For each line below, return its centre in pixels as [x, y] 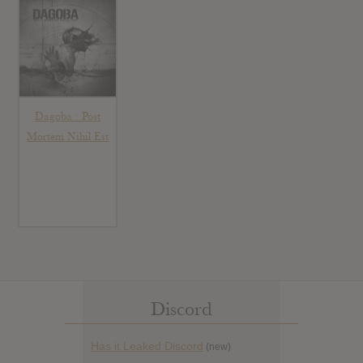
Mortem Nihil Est [68, 137]
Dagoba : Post [68, 117]
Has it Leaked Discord [147, 346]
